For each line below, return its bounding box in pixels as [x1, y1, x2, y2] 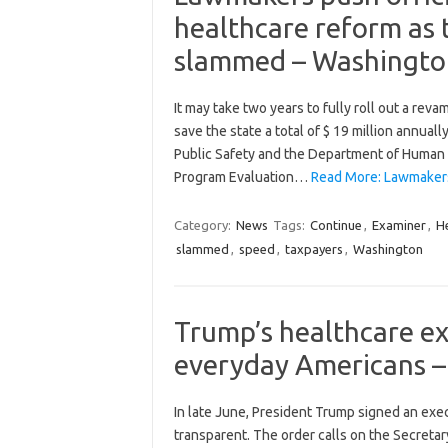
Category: [173, 217, 234, 232]
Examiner [371, 217, 426, 232]
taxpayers [284, 241, 343, 256]
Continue [309, 217, 362, 232]
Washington [352, 241, 423, 256]
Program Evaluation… [173, 168, 311, 185]
